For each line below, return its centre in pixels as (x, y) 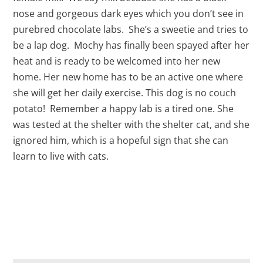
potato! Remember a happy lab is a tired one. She (124, 109)
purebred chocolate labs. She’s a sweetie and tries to (131, 30)
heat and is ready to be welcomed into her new (117, 61)
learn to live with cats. (61, 156)
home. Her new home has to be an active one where (128, 77)
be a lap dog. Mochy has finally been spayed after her (131, 45)
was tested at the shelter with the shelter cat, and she (131, 125)
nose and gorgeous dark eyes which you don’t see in (129, 14)
